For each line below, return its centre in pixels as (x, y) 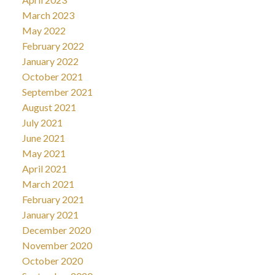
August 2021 (49, 107)
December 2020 (56, 230)
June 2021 (43, 137)
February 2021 (53, 199)
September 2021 (57, 91)
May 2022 (44, 30)
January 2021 (50, 214)
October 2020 (52, 260)
